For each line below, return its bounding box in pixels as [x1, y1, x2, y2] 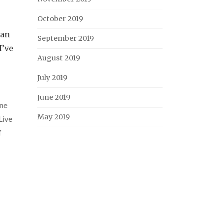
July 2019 [37, 73, 67, 82]
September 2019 [37, 34, 94, 43]
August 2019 [37, 54, 80, 62]
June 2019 [37, 93, 70, 102]
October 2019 [37, 14, 83, 23]
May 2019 [37, 112, 70, 121]
